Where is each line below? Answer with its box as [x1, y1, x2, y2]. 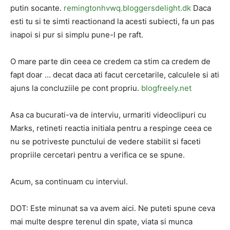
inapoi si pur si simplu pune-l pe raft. [10, 30, 143, 40]
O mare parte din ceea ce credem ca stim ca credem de [10, 56, 210, 66]
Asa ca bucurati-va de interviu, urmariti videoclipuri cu [10, 110, 206, 120]
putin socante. [10, 3, 64, 13]
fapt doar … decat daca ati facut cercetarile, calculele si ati [10, 70, 219, 80]
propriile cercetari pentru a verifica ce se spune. [10, 150, 185, 160]
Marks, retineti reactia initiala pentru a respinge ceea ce [10, 123, 212, 133]
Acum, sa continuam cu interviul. [10, 177, 128, 186]
